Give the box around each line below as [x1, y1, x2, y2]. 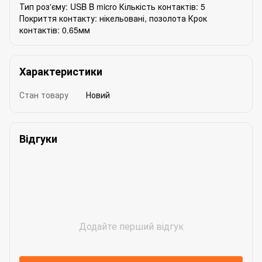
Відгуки [19, 130, 57, 146]
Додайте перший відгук [78, 219, 184, 233]
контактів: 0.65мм [19, 23, 90, 36]
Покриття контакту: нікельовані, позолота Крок [19, 12, 207, 24]
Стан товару [19, 88, 68, 101]
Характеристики [19, 63, 102, 79]
